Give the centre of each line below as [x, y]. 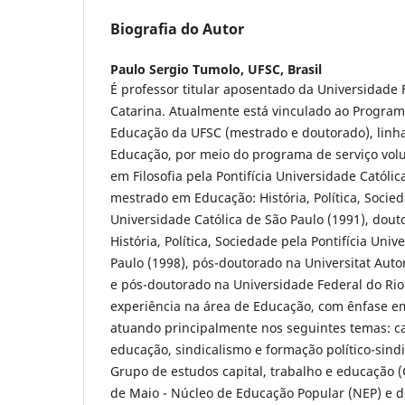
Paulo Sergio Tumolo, [179, 70]
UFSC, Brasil [285, 70]
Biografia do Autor [177, 29]
